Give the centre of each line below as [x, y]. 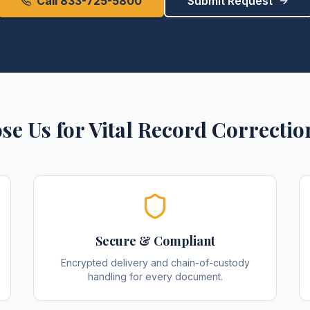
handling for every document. [155, 276]
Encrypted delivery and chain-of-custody [155, 263]
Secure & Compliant [155, 241]
